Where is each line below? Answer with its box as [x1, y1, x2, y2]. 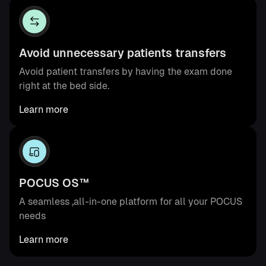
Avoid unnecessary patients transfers [19, 45, 226, 61]
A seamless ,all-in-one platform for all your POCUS [19, 195, 242, 208]
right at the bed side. [19, 79, 109, 92]
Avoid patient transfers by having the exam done [19, 65, 232, 78]
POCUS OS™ [19, 175, 89, 191]
